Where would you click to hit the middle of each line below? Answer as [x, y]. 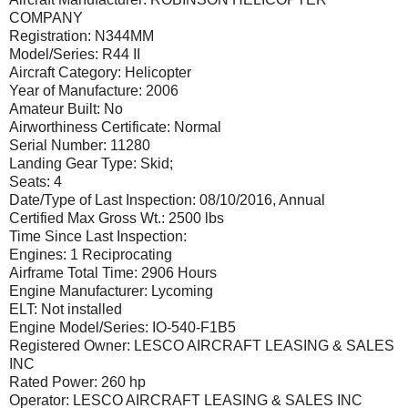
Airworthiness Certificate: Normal [115, 127]
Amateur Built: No [66, 108]
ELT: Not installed [66, 309]
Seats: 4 [36, 181]
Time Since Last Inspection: [98, 236]
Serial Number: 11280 [80, 145]
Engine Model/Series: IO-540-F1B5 [122, 327]
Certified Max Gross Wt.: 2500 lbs [117, 218]
